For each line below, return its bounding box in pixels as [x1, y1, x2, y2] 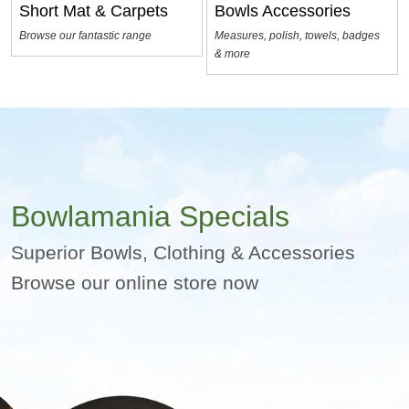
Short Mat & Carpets [19, 2, 168, 21]
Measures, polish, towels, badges [215, 29, 381, 43]
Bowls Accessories [215, 2, 351, 21]
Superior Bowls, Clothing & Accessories [11, 242, 355, 264]
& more [215, 47, 251, 61]
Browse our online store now [11, 272, 258, 294]
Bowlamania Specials [11, 200, 289, 234]
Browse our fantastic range [19, 29, 152, 43]
